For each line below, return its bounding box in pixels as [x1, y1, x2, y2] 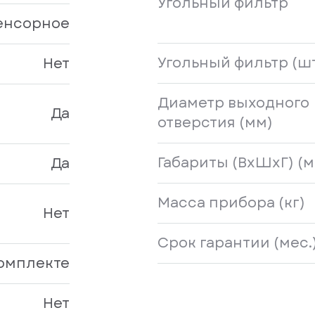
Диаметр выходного [157, 93, 309, 114]
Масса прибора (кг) [157, 193, 305, 214]
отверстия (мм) [157, 112, 273, 134]
